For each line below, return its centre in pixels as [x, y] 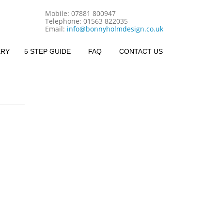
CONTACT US [141, 51]
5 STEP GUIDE [47, 51]
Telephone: [64, 21]
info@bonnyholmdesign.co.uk [115, 29]
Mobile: [58, 13]
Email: [56, 29]
